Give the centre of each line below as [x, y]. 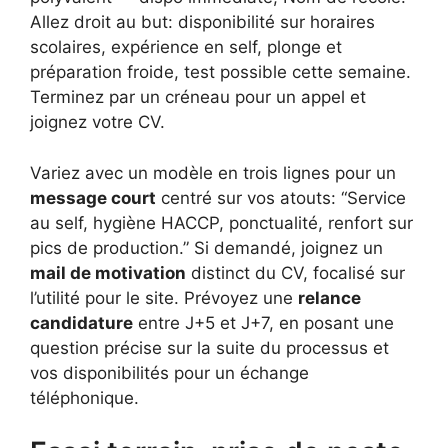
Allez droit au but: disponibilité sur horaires [202, 22]
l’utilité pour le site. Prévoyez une [164, 297]
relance [329, 297]
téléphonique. [84, 397]
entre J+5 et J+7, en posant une [263, 322]
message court [93, 197]
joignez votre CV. [97, 122]
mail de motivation [108, 272]
